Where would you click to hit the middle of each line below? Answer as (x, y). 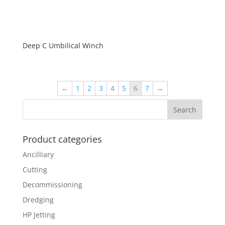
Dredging (38, 200)
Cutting (35, 170)
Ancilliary (38, 155)
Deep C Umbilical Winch (63, 46)
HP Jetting (39, 215)
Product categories (62, 139)
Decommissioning (52, 185)
